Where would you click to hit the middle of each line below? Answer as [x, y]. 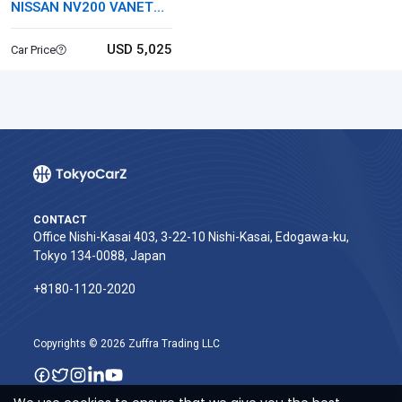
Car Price [33, 49]
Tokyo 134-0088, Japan [100, 256]
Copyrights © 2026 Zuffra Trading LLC [127, 344]
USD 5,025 [139, 49]
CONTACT [60, 220]
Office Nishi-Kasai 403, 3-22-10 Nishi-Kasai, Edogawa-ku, [191, 237]
